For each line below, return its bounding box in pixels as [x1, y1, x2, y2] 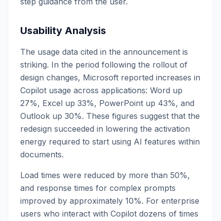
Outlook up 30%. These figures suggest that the [20, 111, 200, 121]
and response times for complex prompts [20, 183, 176, 193]
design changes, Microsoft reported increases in [20, 73, 200, 82]
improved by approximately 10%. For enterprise [20, 196, 199, 206]
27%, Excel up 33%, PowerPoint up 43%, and [20, 98, 194, 108]
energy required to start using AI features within [20, 137, 200, 147]
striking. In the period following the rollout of [20, 60, 187, 70]
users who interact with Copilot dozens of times [20, 209, 198, 219]
